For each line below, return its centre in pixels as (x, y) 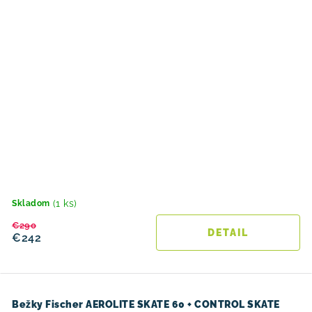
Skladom (31, 203)
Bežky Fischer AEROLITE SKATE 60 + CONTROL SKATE (146, 304)
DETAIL (228, 233)
